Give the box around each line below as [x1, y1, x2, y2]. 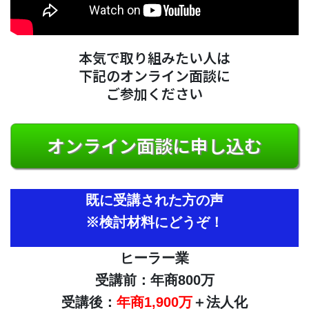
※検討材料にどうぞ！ [86, 214, 223, 230]
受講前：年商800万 [94, 272, 215, 288]
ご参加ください [106, 83, 203, 104]
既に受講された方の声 [86, 192, 223, 208]
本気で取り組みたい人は [79, 48, 230, 68]
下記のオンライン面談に [79, 66, 230, 86]
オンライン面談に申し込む [50, 132, 259, 158]
